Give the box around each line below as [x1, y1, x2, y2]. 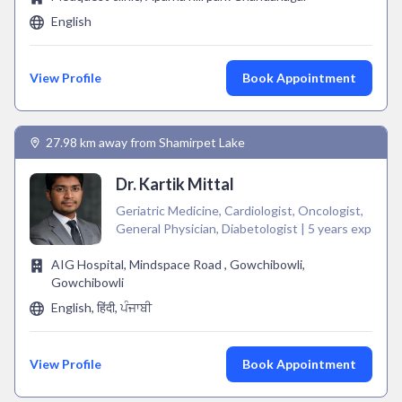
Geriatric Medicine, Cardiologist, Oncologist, [116, 203, 363, 218]
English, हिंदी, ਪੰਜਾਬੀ [51, 300, 152, 315]
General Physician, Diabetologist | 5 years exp [116, 221, 371, 236]
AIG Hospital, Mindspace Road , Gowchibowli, [51, 257, 305, 272]
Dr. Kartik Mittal [116, 174, 234, 194]
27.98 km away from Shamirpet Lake [46, 135, 245, 150]
